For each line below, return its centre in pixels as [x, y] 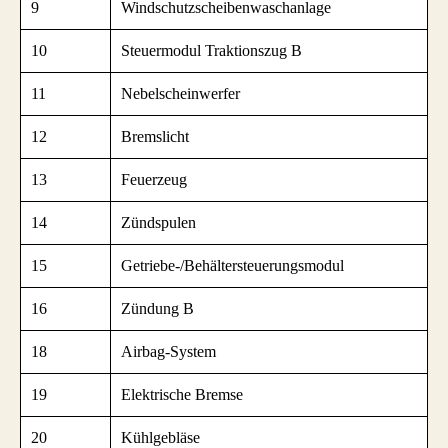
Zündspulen [158, 222]
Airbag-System [168, 351]
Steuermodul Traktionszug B [211, 50]
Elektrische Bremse [182, 394]
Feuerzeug [154, 179]
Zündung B [157, 308]
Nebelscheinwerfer [180, 93]
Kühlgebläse [160, 437]
